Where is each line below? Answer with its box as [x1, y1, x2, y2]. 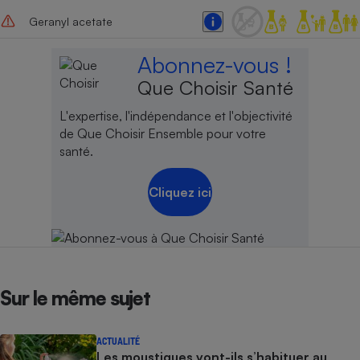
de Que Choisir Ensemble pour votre [59, 125, 266, 142]
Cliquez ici [148, 183, 211, 200]
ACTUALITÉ [96, 334, 140, 346]
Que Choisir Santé [137, 75, 294, 100]
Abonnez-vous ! [137, 50, 292, 79]
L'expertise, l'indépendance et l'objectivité [59, 108, 292, 125]
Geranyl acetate [28, 14, 112, 29]
